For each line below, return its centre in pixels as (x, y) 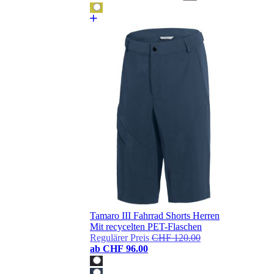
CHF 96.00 (125, 249)
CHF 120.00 (176, 238)
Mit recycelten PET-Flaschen (146, 227)
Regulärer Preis (120, 238)
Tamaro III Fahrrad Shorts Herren (155, 216)
